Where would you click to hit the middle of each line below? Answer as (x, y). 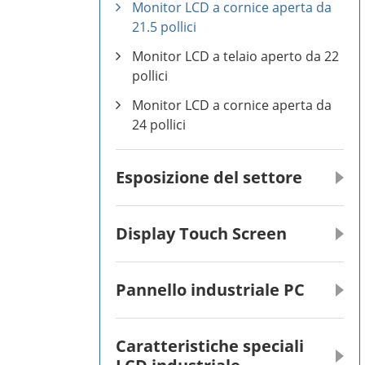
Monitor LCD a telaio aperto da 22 (235, 56)
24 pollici (159, 125)
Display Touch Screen (201, 233)
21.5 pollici (164, 27)
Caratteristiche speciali (210, 346)
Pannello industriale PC (210, 290)
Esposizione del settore (209, 177)
